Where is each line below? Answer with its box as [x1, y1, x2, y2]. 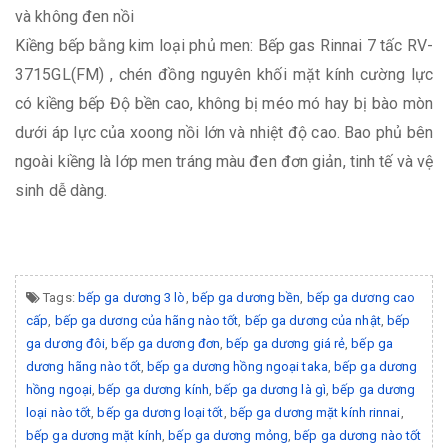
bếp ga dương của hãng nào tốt [54, 312, 239, 328]
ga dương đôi [26, 335, 106, 351]
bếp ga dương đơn [111, 335, 221, 351]
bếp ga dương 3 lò [77, 289, 186, 305]
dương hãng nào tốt [26, 358, 141, 374]
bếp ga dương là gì [215, 381, 326, 397]
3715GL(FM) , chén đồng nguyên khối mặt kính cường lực [15, 64, 433, 84]
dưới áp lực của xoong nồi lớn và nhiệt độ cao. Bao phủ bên [15, 122, 433, 142]
